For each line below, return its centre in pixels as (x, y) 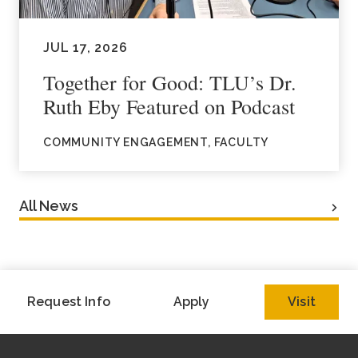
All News (49, 205)
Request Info (69, 301)
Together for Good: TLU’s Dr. (170, 82)
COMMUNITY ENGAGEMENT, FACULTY (156, 142)
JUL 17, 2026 (86, 47)
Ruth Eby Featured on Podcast (169, 106)
